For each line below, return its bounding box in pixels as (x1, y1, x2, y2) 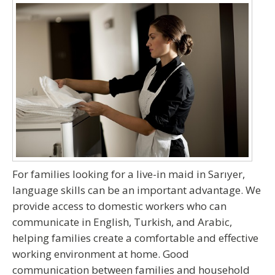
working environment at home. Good (12, 247, 189, 261)
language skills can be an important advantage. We (12, 183, 261, 197)
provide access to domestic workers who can (12, 199, 227, 213)
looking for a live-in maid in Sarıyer (72, 167, 242, 181)
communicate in (12, 215, 93, 229)
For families (12, 167, 72, 181)
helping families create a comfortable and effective (12, 231, 258, 245)
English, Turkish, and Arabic (93, 215, 230, 229)
